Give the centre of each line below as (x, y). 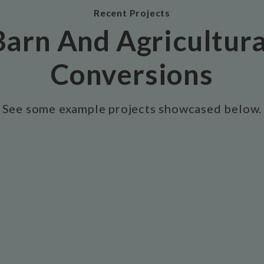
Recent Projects (132, 13)
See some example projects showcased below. (132, 108)
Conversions (132, 74)
